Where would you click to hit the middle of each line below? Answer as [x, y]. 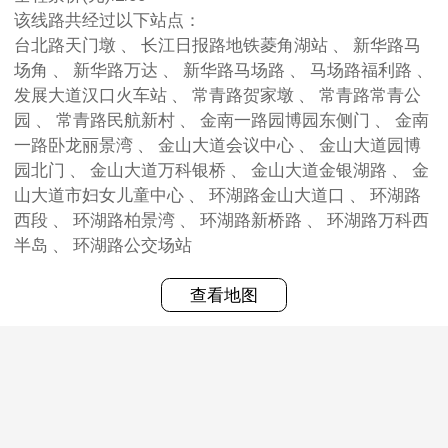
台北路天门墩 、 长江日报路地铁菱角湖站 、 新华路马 [67, 45]
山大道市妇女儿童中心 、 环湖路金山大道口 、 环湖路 [101, 195]
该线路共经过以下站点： [107, 20]
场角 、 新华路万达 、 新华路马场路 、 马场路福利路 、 [33, 70]
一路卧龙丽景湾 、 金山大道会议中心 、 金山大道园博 [75, 145]
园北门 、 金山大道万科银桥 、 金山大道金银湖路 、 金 [41, 170]
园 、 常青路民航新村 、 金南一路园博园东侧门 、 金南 [24, 120]
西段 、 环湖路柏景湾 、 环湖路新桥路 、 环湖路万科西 [33, 220]
